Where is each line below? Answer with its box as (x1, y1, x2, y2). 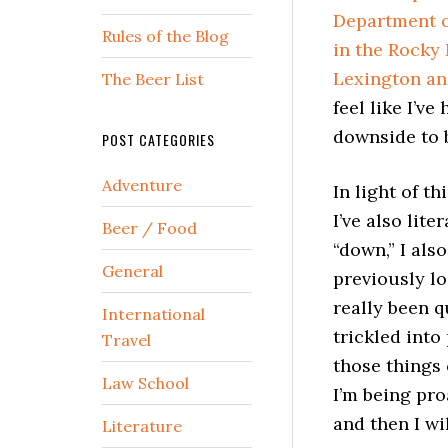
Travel (102, 330, 151, 350)
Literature (102, 416, 182, 436)
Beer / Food (102, 218, 197, 238)
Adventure (102, 175, 182, 195)
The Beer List (102, 69, 204, 89)
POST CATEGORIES (102, 129, 215, 150)
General (102, 261, 163, 281)
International (102, 304, 205, 324)
